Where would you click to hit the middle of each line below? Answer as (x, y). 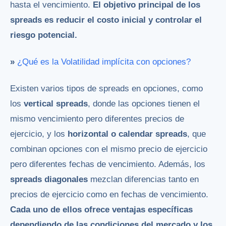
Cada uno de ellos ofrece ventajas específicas (101, 210)
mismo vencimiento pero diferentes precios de (97, 119)
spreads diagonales (49, 180)
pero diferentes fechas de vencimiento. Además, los (108, 164)
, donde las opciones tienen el (144, 104)
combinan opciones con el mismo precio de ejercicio (109, 149)
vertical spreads (56, 104)
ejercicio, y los (39, 134)
